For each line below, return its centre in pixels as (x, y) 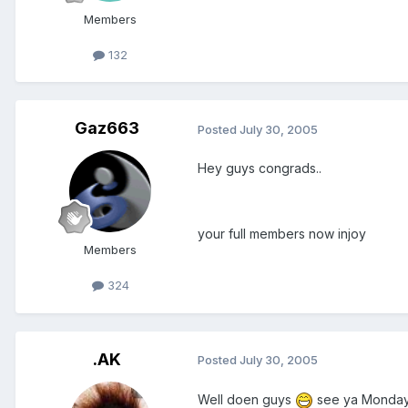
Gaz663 (107, 128)
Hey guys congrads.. (260, 168)
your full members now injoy (282, 234)
